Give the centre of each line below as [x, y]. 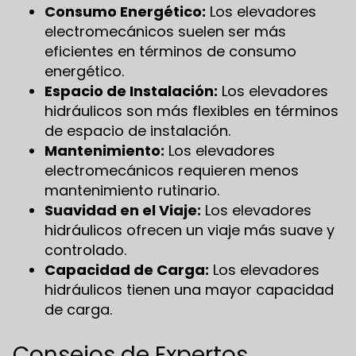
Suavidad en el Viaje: [123, 210]
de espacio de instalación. [137, 130]
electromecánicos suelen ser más [165, 31]
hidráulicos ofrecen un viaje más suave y [190, 230]
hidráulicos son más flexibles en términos [192, 110]
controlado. [85, 250]
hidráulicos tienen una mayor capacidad [189, 289]
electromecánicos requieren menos [172, 170]
